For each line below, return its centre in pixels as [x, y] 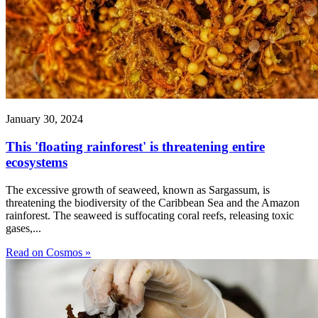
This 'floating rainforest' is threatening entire [135, 146]
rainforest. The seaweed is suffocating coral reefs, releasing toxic [150, 215]
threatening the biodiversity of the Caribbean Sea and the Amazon [153, 202]
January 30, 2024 [44, 119]
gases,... [23, 228]
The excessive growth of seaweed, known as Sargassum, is [138, 190]
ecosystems [37, 162]
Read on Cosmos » [48, 252]
